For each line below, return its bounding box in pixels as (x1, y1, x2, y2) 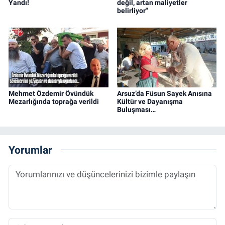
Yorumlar (9, 143, 52, 156)
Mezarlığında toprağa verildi (9, 97, 99, 105)
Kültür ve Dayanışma (117, 97, 183, 105)
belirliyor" (117, 7, 148, 15)
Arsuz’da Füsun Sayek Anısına (117, 89, 212, 97)
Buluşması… (117, 105, 156, 114)
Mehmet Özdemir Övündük (9, 89, 93, 97)
